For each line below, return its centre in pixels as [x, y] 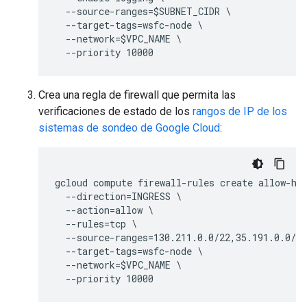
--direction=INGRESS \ [118, 196]
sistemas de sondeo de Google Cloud [129, 127]
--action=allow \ [104, 210]
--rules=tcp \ [96, 223]
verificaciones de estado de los [115, 111]
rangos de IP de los [240, 111]
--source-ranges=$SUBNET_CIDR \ [143, 11]
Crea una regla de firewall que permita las [137, 95]
